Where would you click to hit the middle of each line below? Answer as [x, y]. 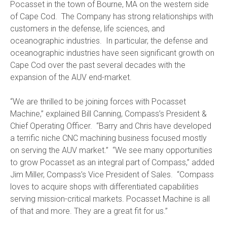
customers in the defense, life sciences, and [87, 28]
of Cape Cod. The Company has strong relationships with [112, 16]
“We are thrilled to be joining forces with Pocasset [98, 101]
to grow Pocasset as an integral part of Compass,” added [112, 162]
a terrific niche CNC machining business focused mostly [108, 138]
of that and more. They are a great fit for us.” [89, 211]
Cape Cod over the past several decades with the [98, 65]
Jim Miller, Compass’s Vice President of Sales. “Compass [112, 174]
